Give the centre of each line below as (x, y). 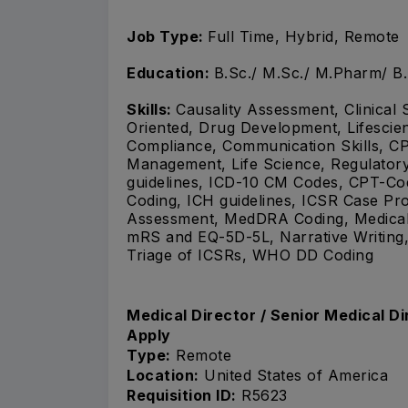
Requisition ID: (182, 395)
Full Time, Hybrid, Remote (304, 37)
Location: (163, 375)
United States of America (293, 375)
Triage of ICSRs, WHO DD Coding (250, 255)
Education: (170, 73)
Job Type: (167, 37)
